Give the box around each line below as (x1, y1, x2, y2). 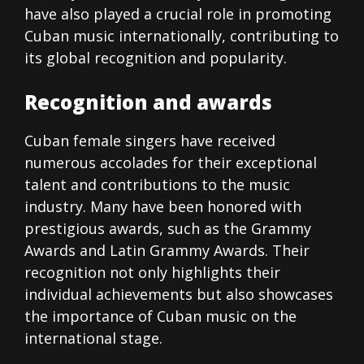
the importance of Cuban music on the (24, 306, 297, 327)
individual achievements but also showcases (24, 284, 333, 305)
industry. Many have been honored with (24, 197, 301, 217)
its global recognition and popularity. (24, 48, 287, 68)
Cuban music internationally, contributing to (24, 26, 339, 46)
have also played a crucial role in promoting (24, 4, 331, 24)
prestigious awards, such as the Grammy (24, 219, 311, 239)
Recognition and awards (24, 89, 272, 116)
